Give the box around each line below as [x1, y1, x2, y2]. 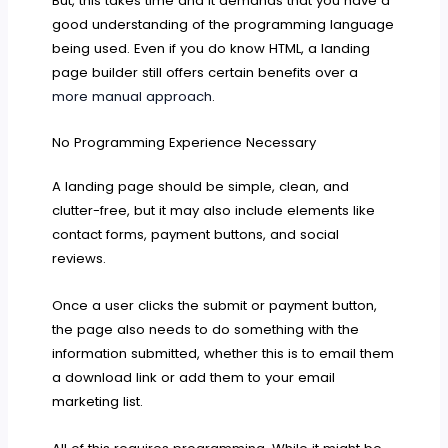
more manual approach [52, 86, 213, 106]
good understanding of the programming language [52, 14, 395, 34]
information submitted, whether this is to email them [52, 344, 395, 364]
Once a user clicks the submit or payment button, [52, 296, 378, 316]
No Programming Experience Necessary [52, 133, 317, 153]
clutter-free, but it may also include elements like [52, 201, 376, 221]
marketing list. [52, 392, 144, 412]
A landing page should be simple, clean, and [52, 177, 350, 197]
